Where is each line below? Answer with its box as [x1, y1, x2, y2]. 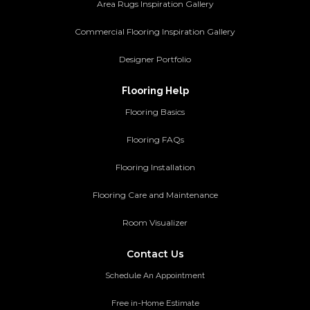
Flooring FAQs [126, 134, 184, 145]
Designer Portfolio [119, 53, 191, 64]
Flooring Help [121, 84, 189, 96]
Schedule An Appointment [105, 270, 205, 280]
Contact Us [126, 247, 184, 260]
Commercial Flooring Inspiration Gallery [75, 26, 235, 37]
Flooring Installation [115, 161, 195, 172]
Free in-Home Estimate [111, 298, 199, 308]
